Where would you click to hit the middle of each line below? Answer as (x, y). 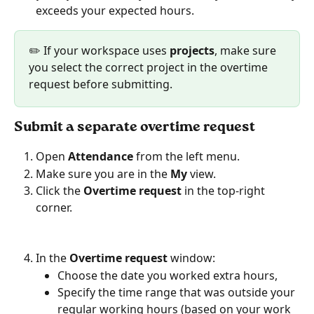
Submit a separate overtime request (135, 128)
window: (191, 258)
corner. (54, 208)
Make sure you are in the (103, 173)
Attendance (101, 157)
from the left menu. (186, 157)
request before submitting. (101, 84)
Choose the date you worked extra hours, (168, 275)
